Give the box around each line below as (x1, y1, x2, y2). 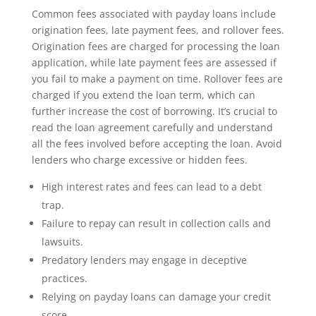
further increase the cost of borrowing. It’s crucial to (31, 104, 277, 118)
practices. (41, 272, 87, 285)
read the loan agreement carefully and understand (31, 121, 273, 134)
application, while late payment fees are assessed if (31, 56, 276, 69)
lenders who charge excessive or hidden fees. (31, 153, 248, 166)
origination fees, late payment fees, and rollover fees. (31, 23, 284, 37)
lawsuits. (41, 235, 83, 248)
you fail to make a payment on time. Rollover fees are (31, 72, 283, 85)
